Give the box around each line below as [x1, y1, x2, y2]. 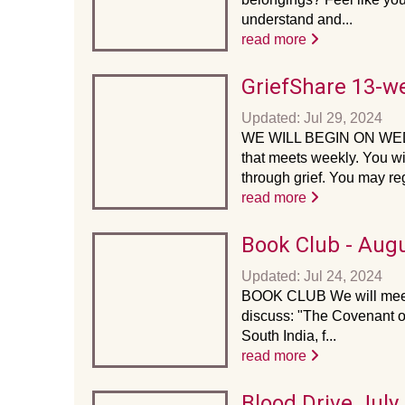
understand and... [241, 12, 353, 27]
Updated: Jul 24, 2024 [241, 268, 382, 284]
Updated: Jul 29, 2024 [241, 110, 382, 126]
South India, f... [241, 328, 336, 344]
